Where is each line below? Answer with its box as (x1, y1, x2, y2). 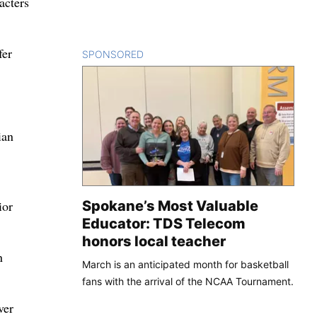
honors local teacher (82, 232, 226, 250)
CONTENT (144, 47, 192, 60)
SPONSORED (82, 47, 144, 60)
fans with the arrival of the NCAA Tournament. (82, 275, 294, 287)
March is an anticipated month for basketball (82, 258, 289, 270)
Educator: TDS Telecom (82, 214, 246, 232)
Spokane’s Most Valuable (82, 197, 258, 214)
